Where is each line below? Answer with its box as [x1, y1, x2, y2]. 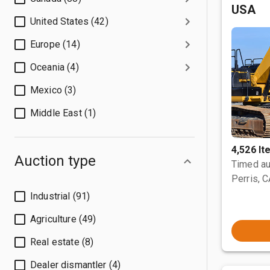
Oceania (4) [30, 61, 79, 73]
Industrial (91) [30, 190, 90, 202]
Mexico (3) [30, 84, 77, 96]
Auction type [14, 152, 96, 169]
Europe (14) [30, 39, 80, 50]
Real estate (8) [30, 236, 94, 248]
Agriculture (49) [30, 213, 96, 225]
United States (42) [30, 16, 108, 27]
